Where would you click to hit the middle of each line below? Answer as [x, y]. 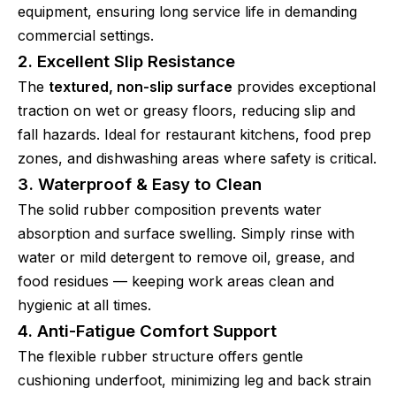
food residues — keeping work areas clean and [176, 281]
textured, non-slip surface [141, 87]
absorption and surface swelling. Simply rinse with [186, 233]
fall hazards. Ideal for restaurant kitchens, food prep [194, 134]
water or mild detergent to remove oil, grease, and [186, 257]
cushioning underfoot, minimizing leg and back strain [194, 380]
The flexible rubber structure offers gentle [160, 356]
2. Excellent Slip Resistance [126, 61]
